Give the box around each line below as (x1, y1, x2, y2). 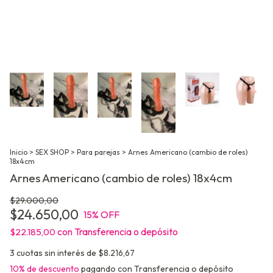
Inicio (10, 147, 27, 157)
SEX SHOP (35, 147, 69, 157)
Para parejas (77, 147, 120, 157)
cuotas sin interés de (16, 247, 98, 259)
